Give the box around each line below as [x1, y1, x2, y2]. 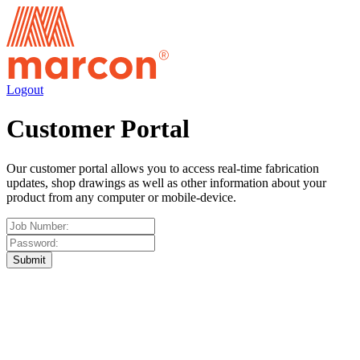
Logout [6, 83, 43, 96]
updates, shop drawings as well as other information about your [6, 175, 326, 190]
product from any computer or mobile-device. [6, 190, 236, 204]
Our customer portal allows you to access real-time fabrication [6, 161, 319, 175]
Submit [13, 253, 46, 266]
